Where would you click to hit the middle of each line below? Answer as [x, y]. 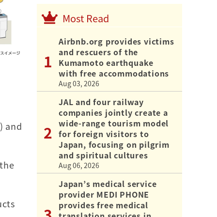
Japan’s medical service [108, 183]
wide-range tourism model [114, 123]
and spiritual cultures [103, 155]
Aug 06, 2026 [79, 165]
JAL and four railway [101, 101]
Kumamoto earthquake [106, 62]
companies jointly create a [113, 112]
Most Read [86, 18]
